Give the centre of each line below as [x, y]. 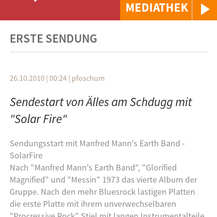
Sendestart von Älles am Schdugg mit [101, 102]
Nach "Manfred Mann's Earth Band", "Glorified [93, 167]
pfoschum [88, 78]
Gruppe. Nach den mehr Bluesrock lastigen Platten [102, 192]
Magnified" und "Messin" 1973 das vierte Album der [103, 179]
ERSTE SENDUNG [54, 38]
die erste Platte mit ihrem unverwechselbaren [93, 204]
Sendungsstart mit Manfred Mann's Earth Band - [97, 143]
